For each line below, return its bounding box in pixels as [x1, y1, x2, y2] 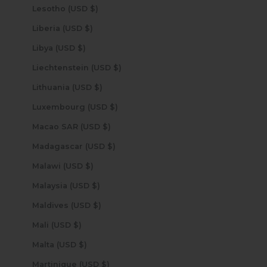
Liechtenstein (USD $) [113, 63, 122, 72]
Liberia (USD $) [84, 23, 93, 33]
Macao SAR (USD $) [102, 122, 111, 131]
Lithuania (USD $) [94, 82, 103, 92]
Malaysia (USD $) [91, 181, 100, 190]
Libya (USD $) [77, 43, 86, 52]
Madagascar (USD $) [107, 141, 116, 151]
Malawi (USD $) [85, 161, 94, 170]
